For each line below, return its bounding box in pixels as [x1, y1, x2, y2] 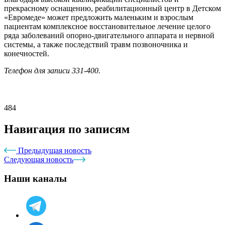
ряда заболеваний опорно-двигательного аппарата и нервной [4, 31, 214, 40]
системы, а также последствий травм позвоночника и [4, 40, 188, 49]
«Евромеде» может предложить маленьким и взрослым [4, 13, 193, 22]
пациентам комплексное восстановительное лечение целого [4, 22, 210, 31]
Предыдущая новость [16, 146, 91, 155]
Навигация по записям [4, 122, 130, 136]
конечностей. [4, 49, 49, 58]
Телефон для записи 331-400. [4, 66, 100, 75]
